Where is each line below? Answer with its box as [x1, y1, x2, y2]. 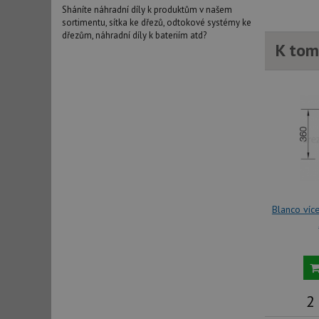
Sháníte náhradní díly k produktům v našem [62, 4, 232, 16]
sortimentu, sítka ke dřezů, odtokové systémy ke [62, 16, 251, 29]
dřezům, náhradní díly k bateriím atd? [62, 29, 206, 42]
